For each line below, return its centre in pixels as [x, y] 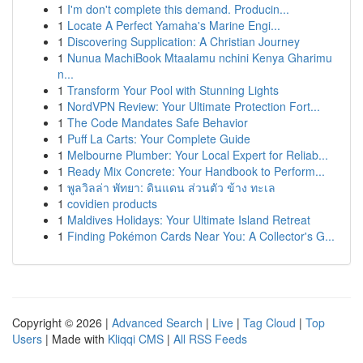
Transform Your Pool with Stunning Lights [173, 90]
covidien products [112, 203]
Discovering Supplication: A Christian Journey [184, 41]
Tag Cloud [269, 322]
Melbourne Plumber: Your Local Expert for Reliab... [198, 155]
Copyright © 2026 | [62, 322]
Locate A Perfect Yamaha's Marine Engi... [174, 25]
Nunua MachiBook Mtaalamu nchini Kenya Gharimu [200, 58]
